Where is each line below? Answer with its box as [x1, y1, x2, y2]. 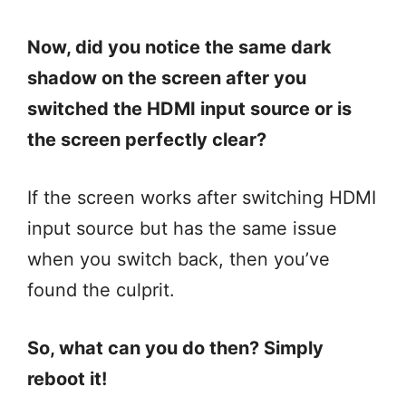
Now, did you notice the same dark [27, 36, 332, 59]
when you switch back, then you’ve [27, 248, 330, 271]
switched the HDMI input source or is [27, 98, 352, 121]
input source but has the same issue [27, 217, 337, 240]
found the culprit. [27, 279, 180, 302]
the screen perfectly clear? [27, 129, 266, 151]
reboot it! [27, 368, 107, 391]
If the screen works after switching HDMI [27, 187, 376, 209]
